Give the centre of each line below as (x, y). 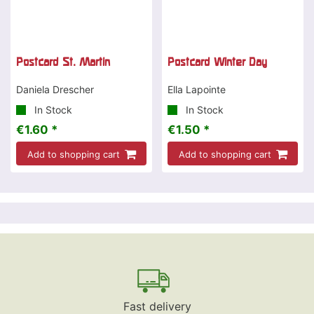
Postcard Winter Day (217, 62)
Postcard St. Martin (63, 62)
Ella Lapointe (197, 90)
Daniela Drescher (55, 90)
